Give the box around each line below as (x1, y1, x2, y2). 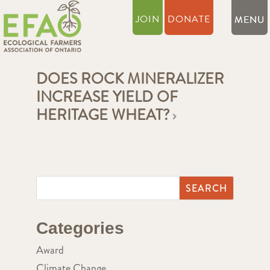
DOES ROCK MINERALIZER (36, 68, 224, 90)
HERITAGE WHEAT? (36, 104, 170, 126)
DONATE (168, 12, 211, 27)
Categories (36, 219, 124, 237)
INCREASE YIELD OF (36, 86, 178, 108)
